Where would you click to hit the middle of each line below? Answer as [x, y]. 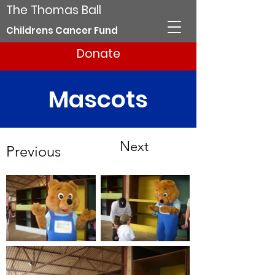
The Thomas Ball [54, 10]
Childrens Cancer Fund [62, 30]
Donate [98, 54]
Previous [33, 151]
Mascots [98, 99]
